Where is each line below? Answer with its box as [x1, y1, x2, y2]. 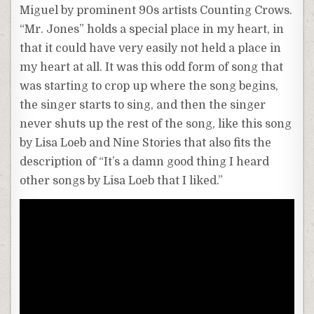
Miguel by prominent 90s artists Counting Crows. [20, 4, 293, 18]
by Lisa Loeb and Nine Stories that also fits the [20, 137, 272, 150]
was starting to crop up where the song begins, [20, 80, 279, 93]
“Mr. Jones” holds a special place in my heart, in [20, 23, 285, 36]
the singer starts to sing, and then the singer [20, 99, 266, 112]
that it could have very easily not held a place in [20, 42, 282, 55]
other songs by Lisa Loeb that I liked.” [20, 175, 224, 188]
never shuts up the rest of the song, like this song [20, 118, 292, 131]
